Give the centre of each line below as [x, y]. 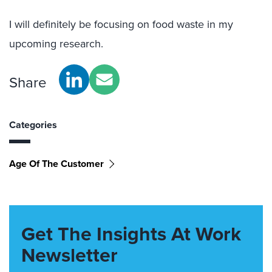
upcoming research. [56, 44]
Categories [33, 125]
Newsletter [70, 255]
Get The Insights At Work [131, 234]
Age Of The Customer [56, 164]
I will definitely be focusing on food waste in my [121, 24]
